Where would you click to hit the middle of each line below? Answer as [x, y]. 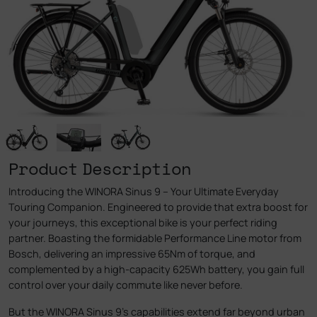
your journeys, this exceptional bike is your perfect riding [143, 223]
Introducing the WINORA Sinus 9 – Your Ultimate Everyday [144, 192]
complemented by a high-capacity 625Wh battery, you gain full [156, 270]
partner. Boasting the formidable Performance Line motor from [155, 238]
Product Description [100, 169]
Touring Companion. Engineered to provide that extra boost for [158, 207]
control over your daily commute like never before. [126, 285]
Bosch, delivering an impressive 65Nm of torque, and [132, 254]
